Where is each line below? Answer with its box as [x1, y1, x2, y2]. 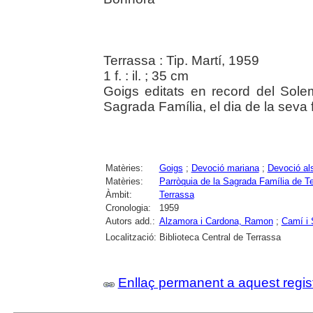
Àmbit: [105, 189, 132, 201]
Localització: [105, 232, 156, 243]
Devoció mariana [191, 163, 259, 174]
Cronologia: [105, 203, 151, 214]
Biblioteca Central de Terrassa [159, 232, 281, 243]
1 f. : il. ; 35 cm [103, 68, 189, 84]
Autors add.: [105, 216, 155, 227]
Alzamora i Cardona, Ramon [159, 216, 273, 227]
